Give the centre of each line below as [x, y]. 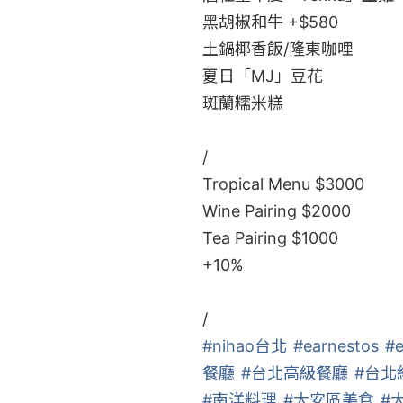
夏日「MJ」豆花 [262, 76]
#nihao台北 [244, 346]
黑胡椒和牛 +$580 [270, 22]
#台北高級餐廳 [294, 373]
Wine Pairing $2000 [276, 211]
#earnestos [336, 346]
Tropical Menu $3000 [283, 184]
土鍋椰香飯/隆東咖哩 [278, 49]
